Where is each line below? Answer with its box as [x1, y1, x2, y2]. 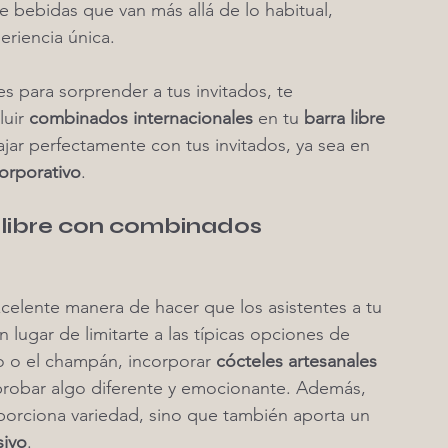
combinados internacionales [29, 107, 253, 129]
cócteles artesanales [216, 350, 382, 372]
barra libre [304, 107, 390, 129]
